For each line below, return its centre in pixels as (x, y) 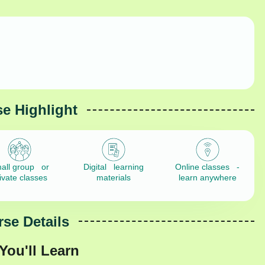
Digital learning (113, 167)
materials (113, 178)
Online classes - (208, 167)
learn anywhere (207, 178)
